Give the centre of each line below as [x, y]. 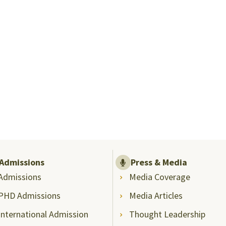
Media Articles [156, 195]
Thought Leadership [167, 214]
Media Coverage [160, 177]
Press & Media [159, 162]
